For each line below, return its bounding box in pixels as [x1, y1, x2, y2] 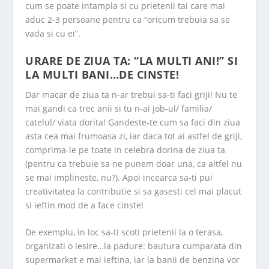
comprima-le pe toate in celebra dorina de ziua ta [25, 144, 226, 156]
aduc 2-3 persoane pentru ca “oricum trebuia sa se [25, 14, 231, 26]
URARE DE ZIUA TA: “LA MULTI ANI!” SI [25, 53, 238, 68]
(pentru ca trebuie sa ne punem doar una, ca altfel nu [25, 157, 243, 169]
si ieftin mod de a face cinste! [25, 199, 144, 211]
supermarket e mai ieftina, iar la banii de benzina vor [25, 253, 240, 265]
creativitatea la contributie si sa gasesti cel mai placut [25, 185, 242, 197]
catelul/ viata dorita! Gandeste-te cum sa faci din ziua [25, 116, 241, 128]
